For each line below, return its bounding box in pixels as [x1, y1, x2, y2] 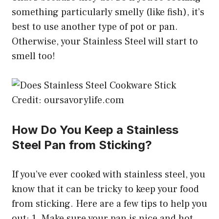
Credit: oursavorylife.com [12, 93, 124, 107]
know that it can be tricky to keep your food [12, 182, 199, 196]
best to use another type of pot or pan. [12, 20, 178, 33]
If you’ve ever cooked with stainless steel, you [12, 168, 205, 181]
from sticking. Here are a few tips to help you [12, 197, 207, 210]
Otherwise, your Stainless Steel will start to [12, 35, 198, 48]
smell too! [12, 49, 55, 63]
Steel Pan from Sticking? [12, 137, 152, 152]
